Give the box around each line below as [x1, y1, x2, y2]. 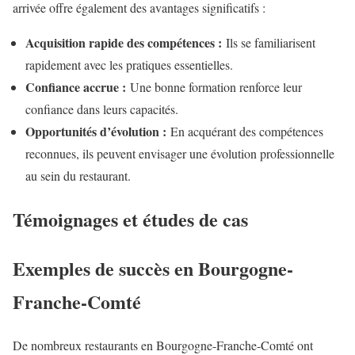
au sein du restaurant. [25, 166, 131, 184]
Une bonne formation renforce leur [126, 78, 302, 95]
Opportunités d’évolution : [25, 121, 166, 140]
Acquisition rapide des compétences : [25, 32, 222, 52]
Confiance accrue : [25, 77, 126, 96]
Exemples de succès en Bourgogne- [13, 254, 293, 282]
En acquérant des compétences [166, 122, 323, 139]
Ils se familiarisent [222, 33, 315, 51]
